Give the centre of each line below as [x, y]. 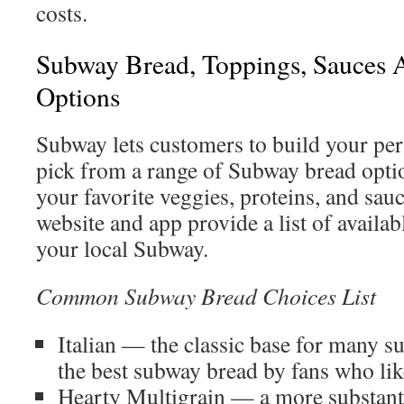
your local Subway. [122, 248]
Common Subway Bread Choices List [206, 296]
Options [78, 96]
